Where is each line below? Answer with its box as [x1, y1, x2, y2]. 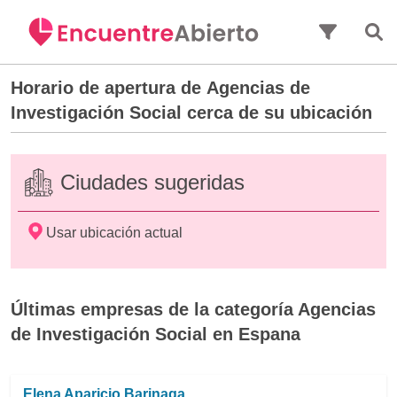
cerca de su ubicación [182, 103, 372, 122]
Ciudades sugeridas [60, 170, 245, 194]
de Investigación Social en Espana [11, 324, 300, 344]
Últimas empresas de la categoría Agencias [11, 300, 376, 319]
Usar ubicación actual [46, 225, 183, 240]
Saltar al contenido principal [111, 3, 286, 18]
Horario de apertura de [11, 78, 206, 97]
